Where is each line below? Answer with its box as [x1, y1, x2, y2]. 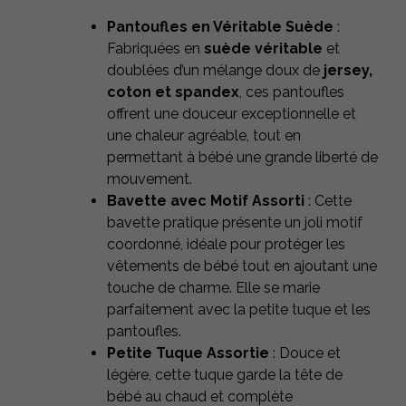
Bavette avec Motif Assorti [107, 192, 304, 210]
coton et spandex [107, 83, 239, 101]
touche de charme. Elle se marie [107, 279, 320, 297]
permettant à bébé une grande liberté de [107, 149, 378, 167]
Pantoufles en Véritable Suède [107, 18, 333, 36]
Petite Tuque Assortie [107, 344, 269, 362]
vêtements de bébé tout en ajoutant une [107, 257, 377, 275]
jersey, [324, 62, 372, 80]
